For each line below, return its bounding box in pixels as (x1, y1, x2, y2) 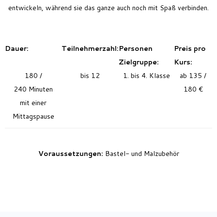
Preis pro (174, 43, 206, 53)
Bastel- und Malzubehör (105, 148, 179, 158)
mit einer (20, 97, 46, 108)
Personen (119, 43, 153, 53)
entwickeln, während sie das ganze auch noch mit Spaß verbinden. (8, 2, 209, 13)
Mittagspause (12, 111, 54, 121)
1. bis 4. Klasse (123, 70, 170, 80)
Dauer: (5, 43, 29, 53)
